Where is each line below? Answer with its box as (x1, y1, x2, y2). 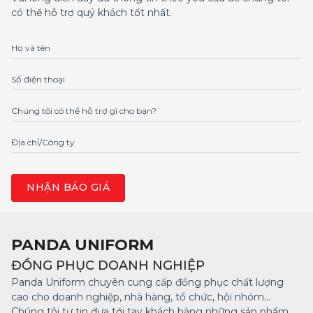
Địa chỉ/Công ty (11, 136, 75, 147)
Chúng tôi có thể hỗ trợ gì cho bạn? (11, 105, 156, 116)
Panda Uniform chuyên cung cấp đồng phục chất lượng (11, 275, 284, 289)
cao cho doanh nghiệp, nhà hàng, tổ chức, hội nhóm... (11, 290, 270, 303)
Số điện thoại (11, 73, 65, 85)
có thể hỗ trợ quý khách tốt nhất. (11, 6, 172, 19)
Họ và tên (11, 42, 50, 53)
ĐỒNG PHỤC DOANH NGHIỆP (11, 257, 205, 273)
